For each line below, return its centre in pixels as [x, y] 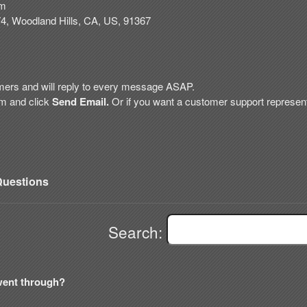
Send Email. [82, 101]
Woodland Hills [45, 20]
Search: [137, 232]
